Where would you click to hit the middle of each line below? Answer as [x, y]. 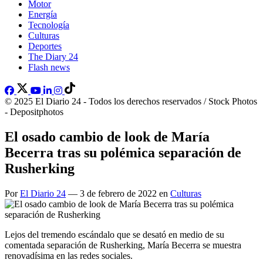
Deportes [45, 46]
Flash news [49, 67]
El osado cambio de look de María [107, 136]
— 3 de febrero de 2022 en [118, 193]
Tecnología [49, 25]
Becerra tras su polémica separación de [123, 152]
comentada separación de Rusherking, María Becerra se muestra [123, 245]
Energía [43, 14]
